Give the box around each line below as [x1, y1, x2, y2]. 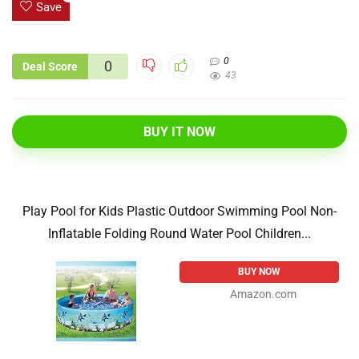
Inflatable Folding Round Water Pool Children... [48, 226, 311, 242]
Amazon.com [230, 288, 296, 301]
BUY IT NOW [143, 124, 216, 140]
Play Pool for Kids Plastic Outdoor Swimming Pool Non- [22, 204, 337, 220]
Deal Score [22, 60, 78, 74]
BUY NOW [238, 266, 280, 278]
